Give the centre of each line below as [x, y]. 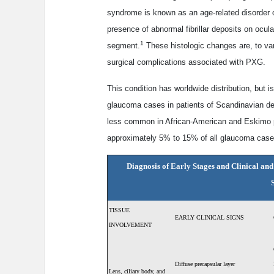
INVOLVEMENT [130, 225]
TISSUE [119, 210]
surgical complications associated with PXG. [186, 62]
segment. [124, 46]
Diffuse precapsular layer [205, 264]
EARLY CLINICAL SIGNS [209, 218]
